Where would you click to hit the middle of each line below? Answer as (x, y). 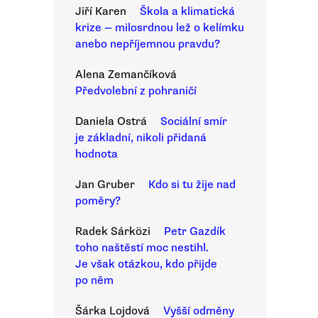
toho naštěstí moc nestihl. (142, 248)
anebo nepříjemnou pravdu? (148, 44)
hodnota (97, 154)
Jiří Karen (101, 11)
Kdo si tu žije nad (192, 185)
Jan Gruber (105, 185)
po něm (94, 280)
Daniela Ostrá (111, 121)
